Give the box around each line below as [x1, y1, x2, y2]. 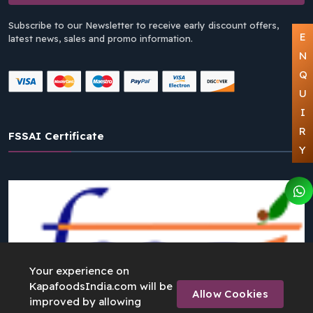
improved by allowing [29, 295, 141, 308]
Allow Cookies [192, 287, 268, 300]
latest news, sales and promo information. [8, 33, 193, 44]
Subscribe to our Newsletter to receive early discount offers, [8, 20, 279, 31]
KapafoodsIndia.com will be [29, 279, 173, 293]
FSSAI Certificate [8, 129, 104, 143]
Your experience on [29, 264, 129, 277]
